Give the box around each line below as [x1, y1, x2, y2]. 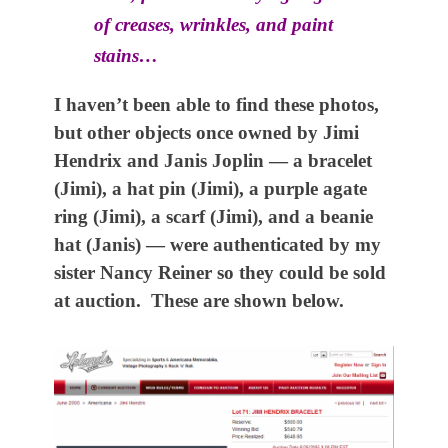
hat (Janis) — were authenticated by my [54, 234, 381, 255]
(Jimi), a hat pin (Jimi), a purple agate [54, 178, 367, 199]
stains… [94, 45, 158, 66]
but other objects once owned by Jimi [54, 122, 359, 143]
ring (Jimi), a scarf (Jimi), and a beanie [54, 206, 373, 227]
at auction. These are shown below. [54, 290, 344, 311]
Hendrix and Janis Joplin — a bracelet [54, 150, 372, 171]
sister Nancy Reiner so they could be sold [54, 262, 386, 283]
